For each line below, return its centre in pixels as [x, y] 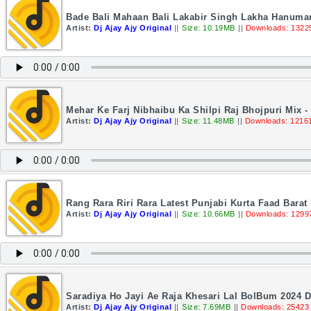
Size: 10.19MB [209, 28]
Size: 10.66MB [209, 214]
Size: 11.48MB [208, 121]
